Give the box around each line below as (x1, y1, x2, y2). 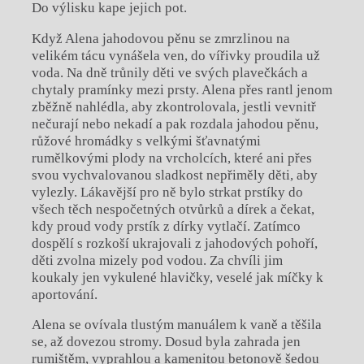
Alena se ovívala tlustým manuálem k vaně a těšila (31, 317, 322, 333)
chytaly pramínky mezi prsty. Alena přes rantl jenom (31, 81, 332, 97)
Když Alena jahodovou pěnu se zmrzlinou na (31, 30, 290, 46)
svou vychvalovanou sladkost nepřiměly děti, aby (31, 167, 318, 183)
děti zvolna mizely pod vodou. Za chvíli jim (31, 252, 283, 268)
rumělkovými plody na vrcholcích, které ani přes (31, 149, 312, 166)
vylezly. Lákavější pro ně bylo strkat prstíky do (31, 184, 303, 200)
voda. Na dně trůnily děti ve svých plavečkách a (31, 64, 308, 80)
